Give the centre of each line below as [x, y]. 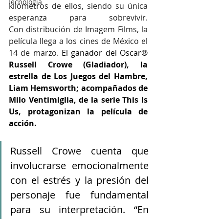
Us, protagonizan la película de [78, 112]
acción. [23, 123]
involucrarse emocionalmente [79, 166]
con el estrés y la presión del [79, 180]
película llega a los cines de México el [78, 41]
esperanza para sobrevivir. [78, 18]
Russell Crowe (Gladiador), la [78, 65]
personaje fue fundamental [79, 195]
